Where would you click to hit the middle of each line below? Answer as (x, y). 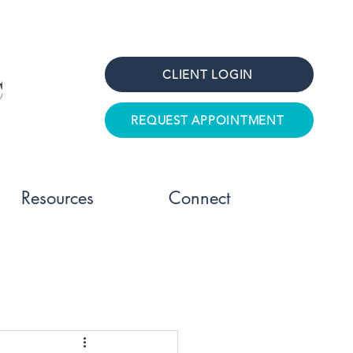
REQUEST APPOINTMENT (208, 120)
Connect (199, 198)
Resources (57, 198)
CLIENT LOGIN (208, 74)
